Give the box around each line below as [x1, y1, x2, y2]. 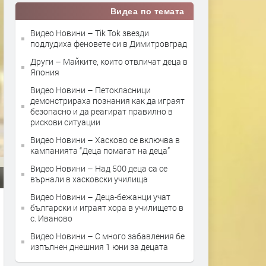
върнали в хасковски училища [30, 173, 148, 185]
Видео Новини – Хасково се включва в [30, 134, 180, 145]
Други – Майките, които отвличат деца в [30, 56, 188, 67]
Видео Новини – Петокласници [30, 84, 151, 96]
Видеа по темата [110, 7, 185, 16]
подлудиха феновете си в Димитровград [30, 38, 187, 49]
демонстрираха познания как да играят [30, 95, 185, 106]
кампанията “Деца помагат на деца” [30, 145, 170, 156]
